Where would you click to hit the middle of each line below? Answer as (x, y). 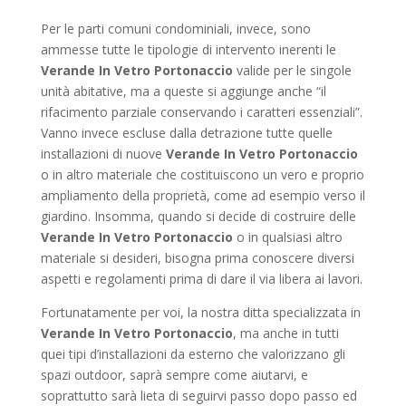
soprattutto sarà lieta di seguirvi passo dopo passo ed (198, 396)
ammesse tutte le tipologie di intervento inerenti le (188, 49)
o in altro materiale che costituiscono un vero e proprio (202, 174)
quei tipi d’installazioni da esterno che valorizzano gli (193, 354)
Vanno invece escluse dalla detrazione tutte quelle (186, 133)
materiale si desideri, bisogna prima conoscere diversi (197, 258)
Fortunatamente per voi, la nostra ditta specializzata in (200, 312)
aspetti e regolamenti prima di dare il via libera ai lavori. (201, 279)
